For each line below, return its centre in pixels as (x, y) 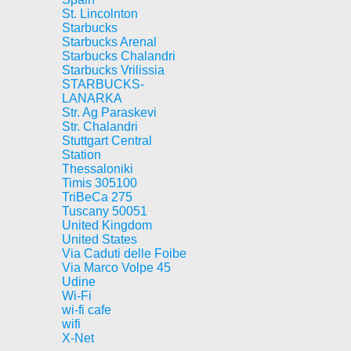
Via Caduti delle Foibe (124, 253)
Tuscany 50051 (105, 211)
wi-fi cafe (87, 310)
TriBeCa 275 (97, 197)
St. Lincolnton (100, 14)
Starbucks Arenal (109, 42)
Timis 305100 (100, 183)
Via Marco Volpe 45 (116, 268)
